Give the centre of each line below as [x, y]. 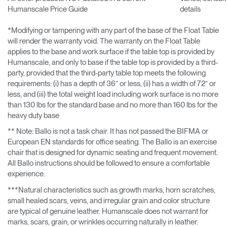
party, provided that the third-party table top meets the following [107, 73]
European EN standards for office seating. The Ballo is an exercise [112, 142]
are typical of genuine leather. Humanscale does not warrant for [108, 211]
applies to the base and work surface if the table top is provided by [111, 51]
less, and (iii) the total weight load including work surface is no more [113, 94]
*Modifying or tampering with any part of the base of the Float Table [113, 30]
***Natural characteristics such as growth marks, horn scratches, [111, 190]
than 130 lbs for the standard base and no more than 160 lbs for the [112, 105]
